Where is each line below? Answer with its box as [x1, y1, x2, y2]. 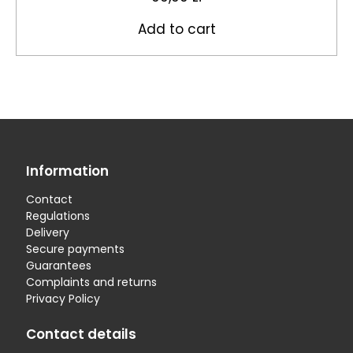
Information [25, 162, 109, 180]
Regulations [25, 208, 90, 224]
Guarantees [25, 258, 91, 273]
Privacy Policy [25, 291, 100, 307]
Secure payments [25, 241, 124, 257]
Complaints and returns [25, 274, 157, 290]
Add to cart [137, 20, 216, 39]
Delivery [25, 225, 69, 240]
